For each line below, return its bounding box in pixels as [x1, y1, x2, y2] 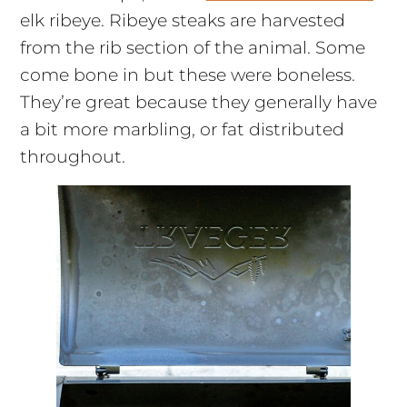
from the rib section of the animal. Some [19, 36, 365, 58]
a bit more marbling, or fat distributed [19, 118, 344, 140]
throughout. [19, 145, 125, 167]
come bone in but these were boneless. [19, 64, 355, 85]
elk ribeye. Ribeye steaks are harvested [19, 9, 345, 31]
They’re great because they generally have [19, 91, 377, 113]
